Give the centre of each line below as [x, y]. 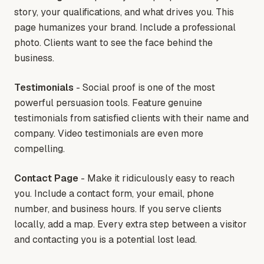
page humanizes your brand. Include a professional [125, 28]
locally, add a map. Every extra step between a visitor [131, 225]
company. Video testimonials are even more [109, 134]
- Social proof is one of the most [144, 88]
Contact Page [46, 179]
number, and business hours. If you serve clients [118, 209]
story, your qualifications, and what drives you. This [124, 12]
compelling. [39, 149]
